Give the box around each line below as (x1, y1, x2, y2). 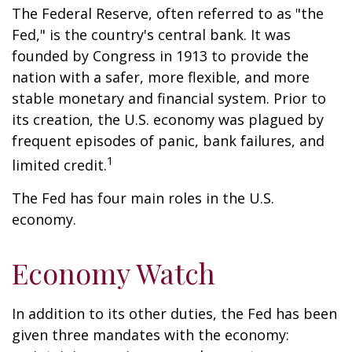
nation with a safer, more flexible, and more (12, 68, 310, 86)
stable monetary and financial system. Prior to (12, 89, 326, 108)
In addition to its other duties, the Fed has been (12, 304, 337, 323)
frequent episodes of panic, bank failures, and (12, 131, 324, 150)
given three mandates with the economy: (12, 325, 289, 344)
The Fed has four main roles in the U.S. (12, 189, 274, 207)
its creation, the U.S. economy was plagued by (12, 110, 324, 129)
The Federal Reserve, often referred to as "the (12, 4, 324, 23)
